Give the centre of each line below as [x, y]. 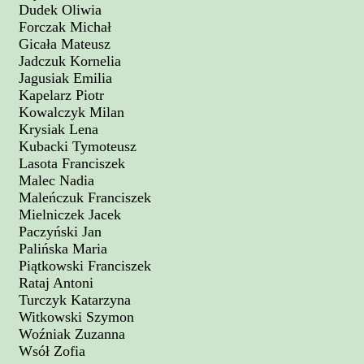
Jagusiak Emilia [65, 78]
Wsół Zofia [52, 351]
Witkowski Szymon [76, 317]
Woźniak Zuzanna [72, 334]
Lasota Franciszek [72, 163]
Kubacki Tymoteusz [78, 146]
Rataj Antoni [56, 283]
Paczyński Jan [60, 232]
